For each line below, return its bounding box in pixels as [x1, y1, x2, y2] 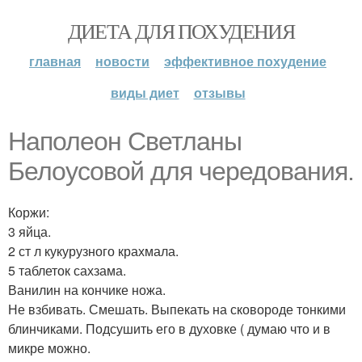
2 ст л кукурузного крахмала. [8, 242, 179, 260]
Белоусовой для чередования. [8, 157, 354, 186]
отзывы [193, 83, 246, 102]
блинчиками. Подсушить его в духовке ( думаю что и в [8, 319, 330, 338]
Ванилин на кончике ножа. [8, 280, 166, 299]
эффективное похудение [164, 52, 326, 70]
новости [95, 52, 149, 70]
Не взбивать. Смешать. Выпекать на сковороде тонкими [8, 300, 346, 318]
